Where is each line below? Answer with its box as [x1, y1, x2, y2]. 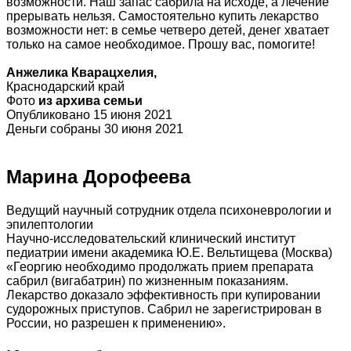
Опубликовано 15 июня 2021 [6, 108, 172, 122]
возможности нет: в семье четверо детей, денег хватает [6, 24, 329, 38]
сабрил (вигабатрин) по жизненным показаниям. [6, 273, 288, 288]
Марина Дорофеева [6, 165, 190, 187]
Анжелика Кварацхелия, [6, 66, 157, 80]
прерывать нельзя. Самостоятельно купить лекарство [6, 9, 319, 24]
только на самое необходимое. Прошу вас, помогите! [6, 38, 315, 52]
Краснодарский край [6, 80, 125, 94]
